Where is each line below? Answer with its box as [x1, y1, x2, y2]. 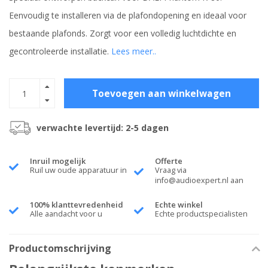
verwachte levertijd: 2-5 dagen [36, 122, 169, 134]
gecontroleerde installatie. [9, 45, 111, 57]
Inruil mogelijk [30, 156, 86, 167]
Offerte [155, 156, 182, 167]
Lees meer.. [111, 45, 156, 57]
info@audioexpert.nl [155, 175, 229, 186]
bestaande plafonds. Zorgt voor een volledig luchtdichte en [9, 28, 236, 39]
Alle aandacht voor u [30, 209, 102, 220]
